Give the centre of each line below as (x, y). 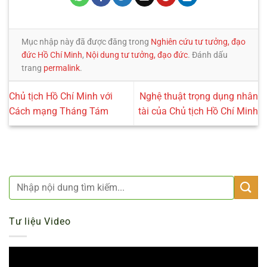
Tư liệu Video (40, 221)
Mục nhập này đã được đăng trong (86, 42)
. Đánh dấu (208, 55)
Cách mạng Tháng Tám (59, 111)
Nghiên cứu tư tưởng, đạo (198, 42)
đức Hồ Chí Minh (52, 55)
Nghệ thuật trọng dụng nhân (199, 96)
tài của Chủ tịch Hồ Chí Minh (198, 111)
